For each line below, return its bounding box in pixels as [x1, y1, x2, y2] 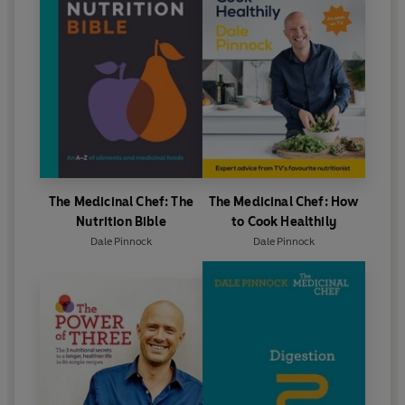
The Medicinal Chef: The [49, 194, 193, 211]
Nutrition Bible [76, 214, 166, 231]
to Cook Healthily [231, 214, 336, 231]
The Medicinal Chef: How [208, 194, 360, 211]
